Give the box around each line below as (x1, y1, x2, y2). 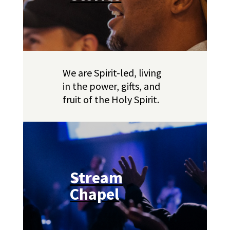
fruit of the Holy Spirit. (62, 92, 159, 106)
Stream (70, 167, 123, 188)
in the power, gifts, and (62, 79, 160, 92)
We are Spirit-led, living (62, 66, 162, 79)
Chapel (70, 183, 120, 204)
